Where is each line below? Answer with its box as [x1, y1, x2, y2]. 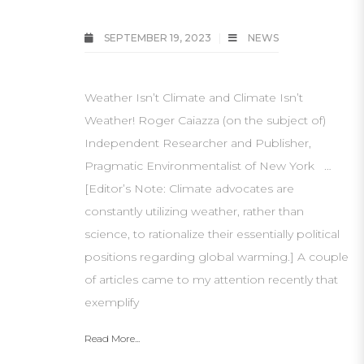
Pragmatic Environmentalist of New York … [84, 158, 331, 173]
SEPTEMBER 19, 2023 [102, 32, 214, 44]
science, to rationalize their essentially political [84, 227, 340, 241]
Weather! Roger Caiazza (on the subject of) [84, 113, 326, 128]
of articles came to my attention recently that [84, 272, 338, 287]
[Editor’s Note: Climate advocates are [84, 181, 294, 196]
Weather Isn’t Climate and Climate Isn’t [84, 90, 303, 105]
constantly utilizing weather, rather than [84, 204, 304, 219]
